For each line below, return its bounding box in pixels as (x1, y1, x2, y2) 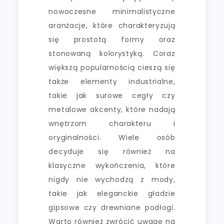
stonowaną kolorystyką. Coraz (48, 48, 175, 58)
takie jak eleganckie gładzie (48, 188, 175, 198)
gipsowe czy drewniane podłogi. (48, 202, 175, 212)
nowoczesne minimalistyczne (48, 6, 175, 16)
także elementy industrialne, (48, 76, 175, 86)
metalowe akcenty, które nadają (48, 104, 175, 114)
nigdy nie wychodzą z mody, (48, 174, 175, 184)
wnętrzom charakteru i (48, 118, 175, 128)
